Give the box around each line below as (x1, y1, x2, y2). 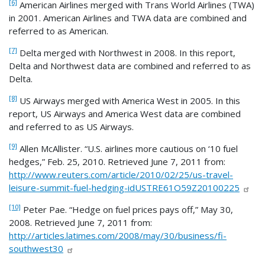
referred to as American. (9, 24, 108, 37)
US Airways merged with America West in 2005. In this (17, 94, 240, 106)
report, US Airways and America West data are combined (9, 107, 241, 119)
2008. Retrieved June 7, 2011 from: (9, 216, 152, 228)
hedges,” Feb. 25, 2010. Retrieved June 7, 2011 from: (9, 155, 225, 167)
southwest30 (9, 242, 63, 254)
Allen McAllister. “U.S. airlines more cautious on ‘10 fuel (17, 142, 238, 154)
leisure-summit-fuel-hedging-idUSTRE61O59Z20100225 (9, 181, 240, 193)
